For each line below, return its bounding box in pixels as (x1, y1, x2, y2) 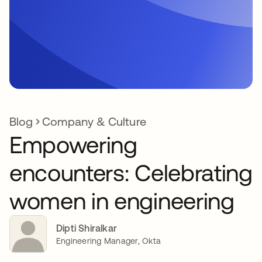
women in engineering (9, 188, 235, 214)
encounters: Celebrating (9, 160, 253, 186)
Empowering (9, 132, 137, 158)
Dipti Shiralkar (56, 222, 117, 233)
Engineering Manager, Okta (56, 236, 161, 246)
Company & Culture (42, 115, 146, 128)
